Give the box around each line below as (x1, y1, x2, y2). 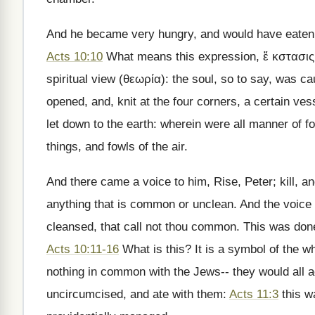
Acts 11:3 (229, 288, 278, 301)
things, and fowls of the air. (46, 140, 188, 153)
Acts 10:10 (46, 50, 103, 63)
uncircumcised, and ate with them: (46, 288, 229, 301)
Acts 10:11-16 (46, 243, 119, 256)
